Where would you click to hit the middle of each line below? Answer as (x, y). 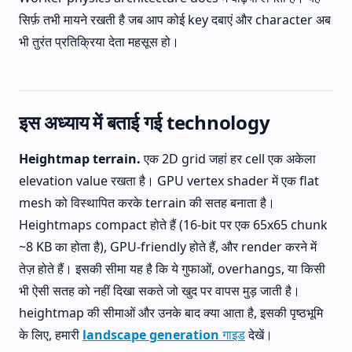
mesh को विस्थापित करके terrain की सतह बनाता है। (147, 203)
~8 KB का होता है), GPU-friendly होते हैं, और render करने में (168, 247)
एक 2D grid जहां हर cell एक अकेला (228, 159)
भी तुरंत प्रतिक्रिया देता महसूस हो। (99, 42)
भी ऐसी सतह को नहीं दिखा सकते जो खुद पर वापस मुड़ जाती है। (159, 291)
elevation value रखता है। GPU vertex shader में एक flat (169, 181)
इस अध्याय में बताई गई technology (145, 122)
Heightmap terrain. (80, 159)
